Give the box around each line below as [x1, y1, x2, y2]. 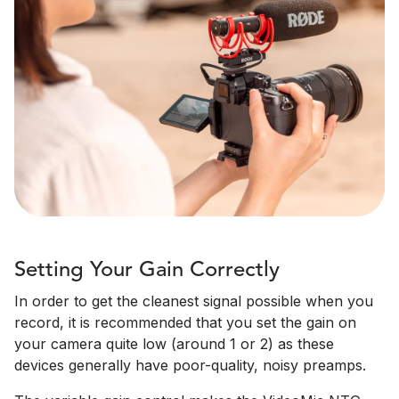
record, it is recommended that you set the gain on [14, 313, 356, 332]
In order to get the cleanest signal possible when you [14, 292, 373, 311]
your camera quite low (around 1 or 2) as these [14, 335, 334, 354]
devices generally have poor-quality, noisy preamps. [14, 356, 366, 375]
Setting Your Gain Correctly [14, 260, 280, 282]
